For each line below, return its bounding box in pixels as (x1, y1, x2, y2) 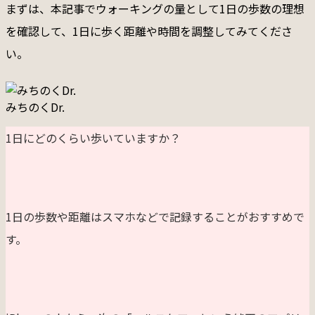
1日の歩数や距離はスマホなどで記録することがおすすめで (6, 208, 304, 226)
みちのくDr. (6, 98, 65, 116)
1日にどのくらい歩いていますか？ (6, 129, 181, 147)
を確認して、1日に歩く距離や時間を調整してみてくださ (6, 22, 292, 40)
